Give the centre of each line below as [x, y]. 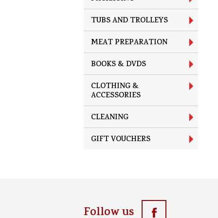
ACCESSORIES [116, 96]
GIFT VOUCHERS [121, 140]
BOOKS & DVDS [118, 65]
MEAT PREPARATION [129, 43]
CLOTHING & [115, 87]
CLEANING [110, 118]
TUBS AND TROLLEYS [129, 21]
